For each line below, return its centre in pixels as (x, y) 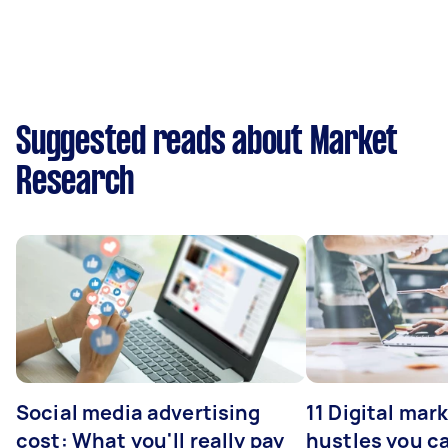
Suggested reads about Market (207, 143)
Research (75, 183)
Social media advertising (138, 412)
